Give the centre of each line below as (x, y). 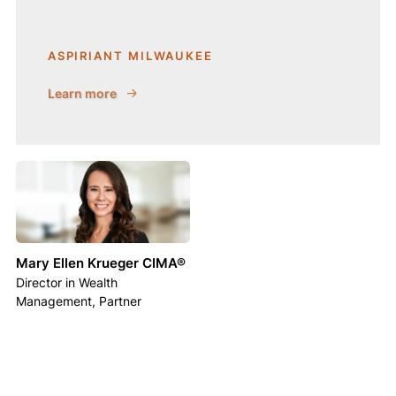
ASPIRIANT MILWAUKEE (130, 55)
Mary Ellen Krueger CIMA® (100, 263)
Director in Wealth (66, 283)
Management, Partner (78, 301)
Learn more (82, 94)
